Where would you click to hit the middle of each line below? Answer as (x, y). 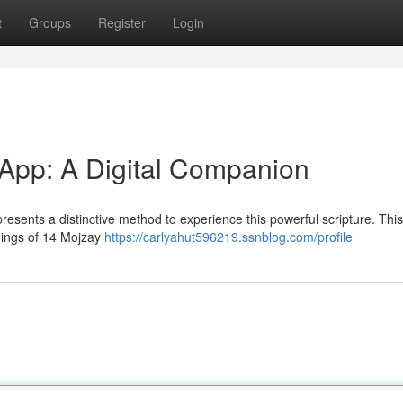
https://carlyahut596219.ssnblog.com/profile (228, 237)
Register (122, 22)
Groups (50, 22)
